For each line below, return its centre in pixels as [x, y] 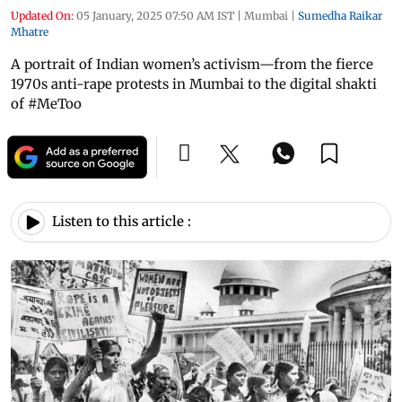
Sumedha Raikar [340, 15]
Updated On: [42, 15]
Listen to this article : [122, 222]
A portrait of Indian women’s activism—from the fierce [192, 64]
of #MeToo [46, 103]
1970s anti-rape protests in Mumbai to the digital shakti [194, 83]
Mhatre [30, 31]
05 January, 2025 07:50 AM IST [155, 15]
